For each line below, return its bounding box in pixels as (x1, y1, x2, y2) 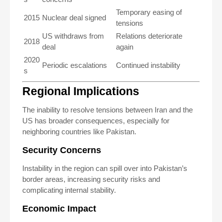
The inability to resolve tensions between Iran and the (22, 105, 193, 114)
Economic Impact (22, 203, 96, 214)
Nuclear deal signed (42, 13, 106, 22)
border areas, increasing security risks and (22, 174, 160, 183)
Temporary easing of (116, 7, 182, 16)
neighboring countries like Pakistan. (22, 127, 136, 136)
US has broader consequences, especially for (22, 116, 169, 125)
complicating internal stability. (22, 185, 116, 194)
